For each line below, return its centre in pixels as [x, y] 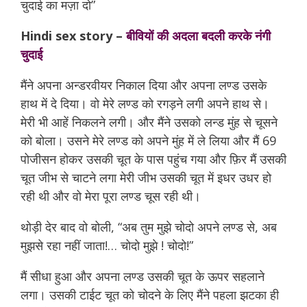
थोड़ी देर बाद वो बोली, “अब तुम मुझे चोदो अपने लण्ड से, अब [149, 227]
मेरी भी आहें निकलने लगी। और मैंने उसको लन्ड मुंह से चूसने [149, 122]
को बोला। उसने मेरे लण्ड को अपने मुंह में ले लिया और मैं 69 [148, 140]
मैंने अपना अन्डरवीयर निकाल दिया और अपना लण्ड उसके [144, 85]
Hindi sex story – [73, 36]
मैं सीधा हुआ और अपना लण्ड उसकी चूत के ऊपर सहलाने [143, 276]
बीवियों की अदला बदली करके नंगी [198, 36]
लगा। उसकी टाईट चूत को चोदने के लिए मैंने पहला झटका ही [150, 295]
